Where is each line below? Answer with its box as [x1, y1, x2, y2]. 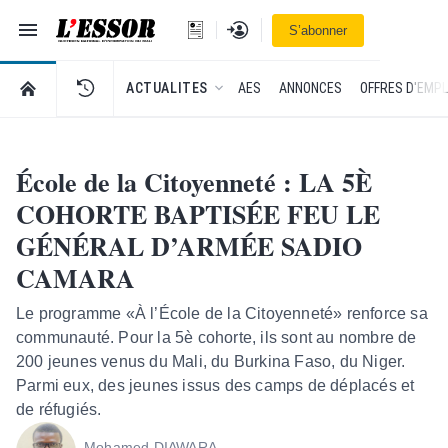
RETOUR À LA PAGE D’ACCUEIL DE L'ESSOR [15, 78, 281, 95]
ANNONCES [279, 80, 342, 96]
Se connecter [226, 19, 303, 34]
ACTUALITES [126, 80, 208, 96]
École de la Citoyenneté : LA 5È [16, 163, 372, 201]
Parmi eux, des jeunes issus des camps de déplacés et [16, 377, 415, 394]
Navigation [15, 17, 76, 32]
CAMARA [16, 259, 135, 297]
